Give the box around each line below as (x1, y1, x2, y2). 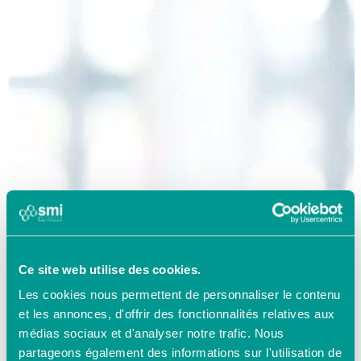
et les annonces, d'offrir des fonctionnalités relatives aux (19, 307, 335, 322)
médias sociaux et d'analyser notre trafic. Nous (19, 326, 284, 341)
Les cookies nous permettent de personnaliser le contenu (19, 288, 341, 302)
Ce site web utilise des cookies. (19, 262, 201, 276)
